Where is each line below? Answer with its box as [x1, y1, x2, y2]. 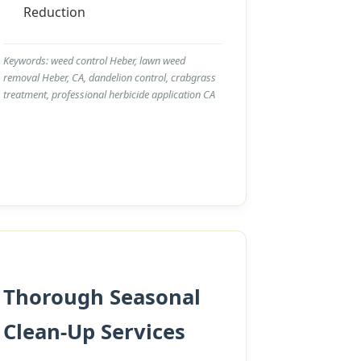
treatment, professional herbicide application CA [2, 87, 215, 102]
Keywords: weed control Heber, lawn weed [2, 53, 185, 68]
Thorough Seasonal [2, 283, 201, 311]
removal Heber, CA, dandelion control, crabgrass [2, 70, 216, 85]
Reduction [23, 3, 85, 21]
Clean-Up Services [2, 317, 185, 346]
